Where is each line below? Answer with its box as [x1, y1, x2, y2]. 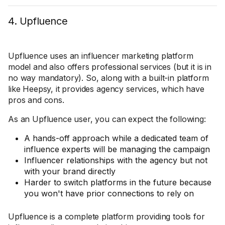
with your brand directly [24, 166, 116, 176]
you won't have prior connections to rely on [24, 188, 194, 198]
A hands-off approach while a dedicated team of [24, 133, 208, 143]
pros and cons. [8, 95, 64, 105]
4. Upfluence [8, 15, 68, 27]
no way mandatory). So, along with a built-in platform [8, 73, 209, 83]
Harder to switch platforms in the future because [24, 177, 211, 187]
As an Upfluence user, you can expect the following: [8, 114, 206, 124]
